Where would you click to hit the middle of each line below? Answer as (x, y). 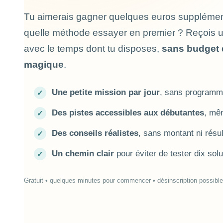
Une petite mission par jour (106, 93)
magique (44, 65)
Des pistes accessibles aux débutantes (128, 113)
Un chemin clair (83, 154)
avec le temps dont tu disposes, (93, 49)
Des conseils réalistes (95, 133)
